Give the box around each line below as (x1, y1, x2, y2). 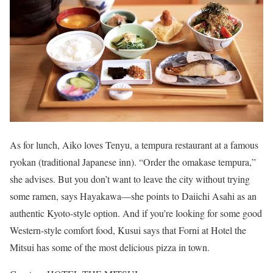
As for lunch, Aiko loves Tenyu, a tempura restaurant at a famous (10, 138, 258, 152)
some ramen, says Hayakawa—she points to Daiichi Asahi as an (10, 190, 257, 203)
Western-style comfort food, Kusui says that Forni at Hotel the (10, 224, 246, 237)
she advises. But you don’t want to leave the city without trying (10, 172, 250, 186)
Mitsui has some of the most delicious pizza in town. (10, 241, 210, 254)
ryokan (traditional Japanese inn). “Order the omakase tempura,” (10, 155, 256, 169)
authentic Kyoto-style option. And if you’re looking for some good (10, 207, 262, 220)
